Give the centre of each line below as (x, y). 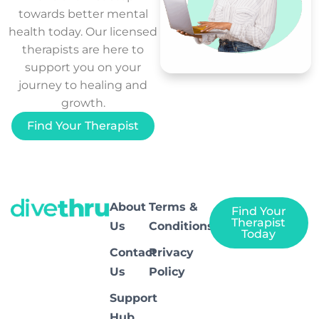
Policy (167, 272)
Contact (134, 252)
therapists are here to (83, 49)
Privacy (172, 252)
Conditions (182, 226)
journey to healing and (83, 85)
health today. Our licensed (83, 32)
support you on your (83, 67)
